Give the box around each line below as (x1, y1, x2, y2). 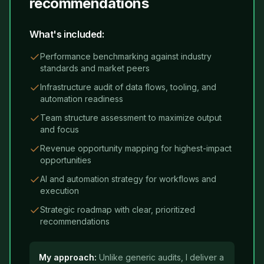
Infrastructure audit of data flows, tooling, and (40, 82, 216, 92)
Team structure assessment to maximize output (40, 113, 222, 123)
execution (40, 186, 79, 196)
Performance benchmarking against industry (40, 51, 212, 61)
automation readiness (40, 94, 123, 104)
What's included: (29, 28, 104, 40)
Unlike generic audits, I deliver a (99, 252, 224, 262)
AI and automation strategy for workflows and (40, 174, 216, 184)
